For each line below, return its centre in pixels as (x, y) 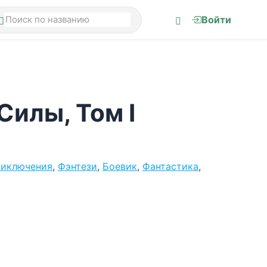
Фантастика (170, 166)
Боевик (120, 166)
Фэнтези (77, 166)
